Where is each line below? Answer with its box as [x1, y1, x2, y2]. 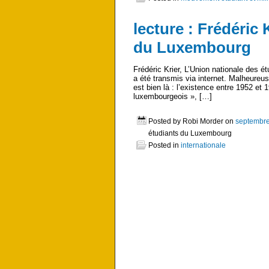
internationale [181, 141, 226, 150]
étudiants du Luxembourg [148, 129, 232, 138]
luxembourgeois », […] [133, 92, 212, 101]
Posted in [148, 141, 181, 150]
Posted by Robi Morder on [148, 117, 235, 125]
